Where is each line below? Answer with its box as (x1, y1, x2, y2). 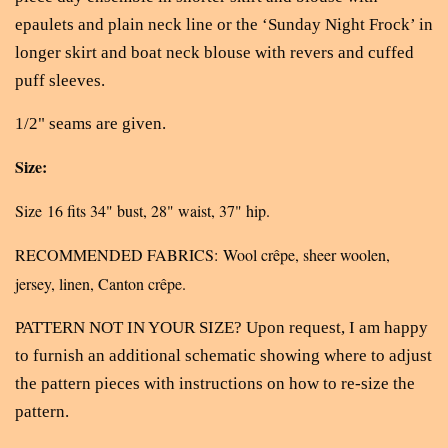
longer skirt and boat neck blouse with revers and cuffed (15, 43, 414, 63)
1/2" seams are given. (15, 114, 166, 134)
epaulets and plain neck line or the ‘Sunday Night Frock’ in (15, 15, 433, 35)
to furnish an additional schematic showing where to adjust (15, 346, 432, 366)
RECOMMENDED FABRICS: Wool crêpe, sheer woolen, (15, 244, 390, 266)
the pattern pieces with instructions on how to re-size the (15, 374, 415, 394)
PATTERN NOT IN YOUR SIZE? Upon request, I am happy (15, 318, 428, 338)
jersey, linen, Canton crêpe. (15, 273, 186, 295)
